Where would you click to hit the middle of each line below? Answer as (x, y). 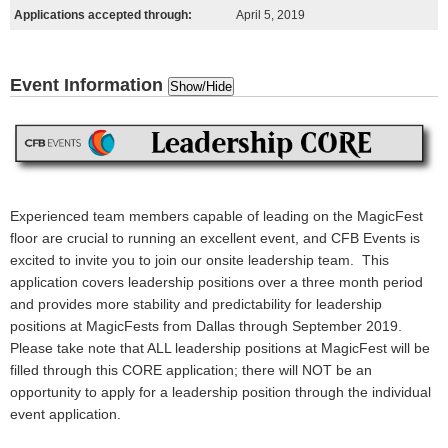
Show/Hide (201, 86)
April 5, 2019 (270, 15)
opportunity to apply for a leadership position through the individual (220, 392)
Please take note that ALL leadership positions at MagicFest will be (220, 348)
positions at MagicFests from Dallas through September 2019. (206, 326)
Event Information (89, 85)
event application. (65, 414)
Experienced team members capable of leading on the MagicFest (216, 216)
